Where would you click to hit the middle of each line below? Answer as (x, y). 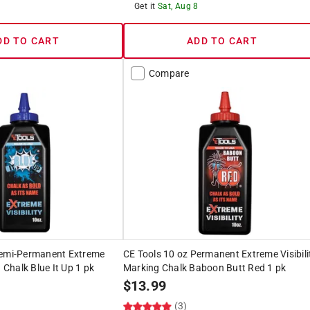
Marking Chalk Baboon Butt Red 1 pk (204, 267)
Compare (169, 73)
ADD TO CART (222, 40)
